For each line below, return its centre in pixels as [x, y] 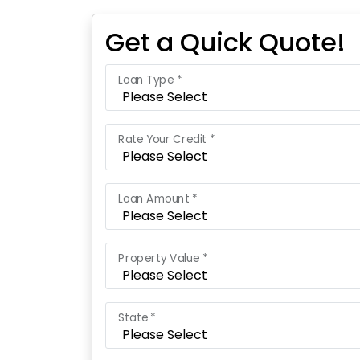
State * [137, 317]
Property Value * [163, 258]
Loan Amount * [158, 198]
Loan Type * [150, 80]
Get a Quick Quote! [225, 42]
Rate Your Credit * [167, 139]
